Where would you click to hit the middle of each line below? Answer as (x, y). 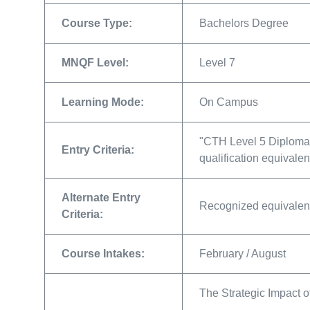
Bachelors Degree (244, 23)
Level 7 (217, 63)
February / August (243, 254)
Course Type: (97, 23)
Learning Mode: (103, 102)
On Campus (229, 102)
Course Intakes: (103, 254)
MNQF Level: (95, 63)
